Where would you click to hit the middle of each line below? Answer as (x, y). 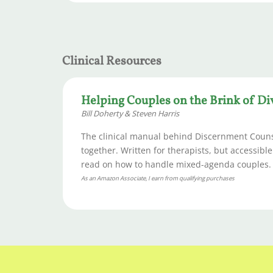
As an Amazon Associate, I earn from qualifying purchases (158, 178)
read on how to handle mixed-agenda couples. (176, 165)
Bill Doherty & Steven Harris (130, 113)
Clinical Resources (112, 61)
